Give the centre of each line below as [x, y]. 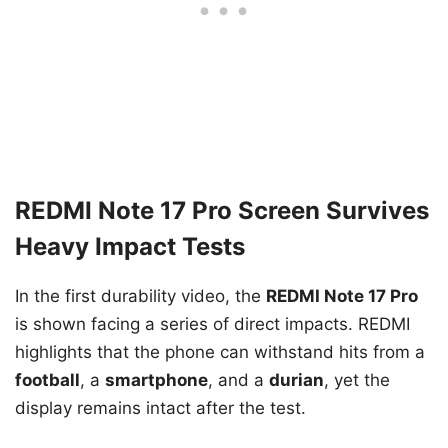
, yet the [357, 380]
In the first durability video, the [140, 296]
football [47, 380]
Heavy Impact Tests [130, 247]
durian [296, 380]
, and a [238, 380]
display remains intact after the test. [160, 408]
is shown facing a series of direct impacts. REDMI [212, 324]
